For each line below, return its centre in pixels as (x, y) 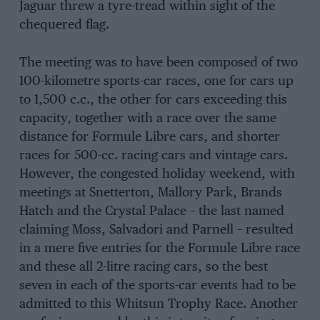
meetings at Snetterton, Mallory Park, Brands (150, 193)
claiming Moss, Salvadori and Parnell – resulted (156, 230)
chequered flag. (64, 25)
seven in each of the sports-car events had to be (157, 286)
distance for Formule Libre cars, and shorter (149, 137)
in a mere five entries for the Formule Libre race (159, 249)
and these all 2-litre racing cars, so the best (143, 267)
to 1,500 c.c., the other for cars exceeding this (153, 100)
